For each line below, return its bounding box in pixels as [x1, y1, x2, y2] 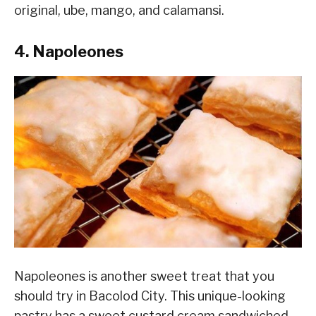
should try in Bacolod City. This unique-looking [14, 288, 286, 303]
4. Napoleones [14, 42, 123, 61]
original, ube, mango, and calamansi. [14, 3, 224, 18]
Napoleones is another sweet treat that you [14, 268, 274, 284]
